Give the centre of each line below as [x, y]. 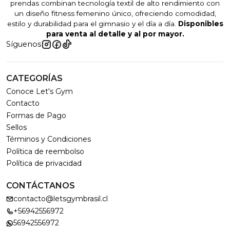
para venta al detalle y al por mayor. [115, 34]
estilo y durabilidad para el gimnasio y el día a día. [92, 23]
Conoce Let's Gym [40, 91]
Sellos [16, 127]
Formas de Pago [36, 115]
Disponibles [200, 23]
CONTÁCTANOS [41, 186]
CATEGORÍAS [34, 78]
